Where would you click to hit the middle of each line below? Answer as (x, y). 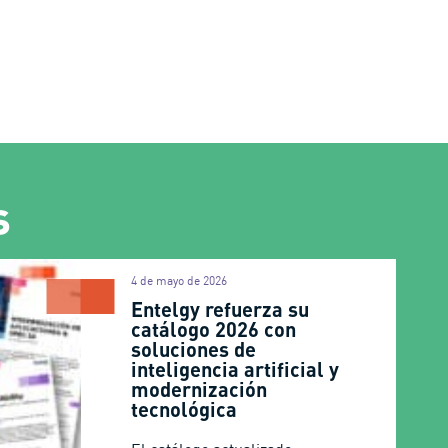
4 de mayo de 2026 (179, 280)
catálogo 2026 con (214, 329)
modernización (199, 389)
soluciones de (194, 349)
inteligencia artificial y (235, 369)
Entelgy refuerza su (220, 309)
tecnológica (187, 409)
